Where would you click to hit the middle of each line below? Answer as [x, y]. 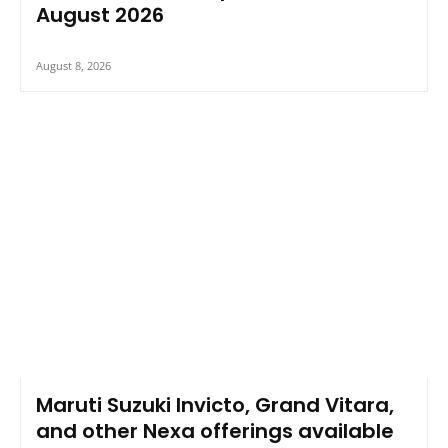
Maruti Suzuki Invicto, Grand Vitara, [215, 405]
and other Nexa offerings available [215, 431]
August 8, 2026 [73, 66]
